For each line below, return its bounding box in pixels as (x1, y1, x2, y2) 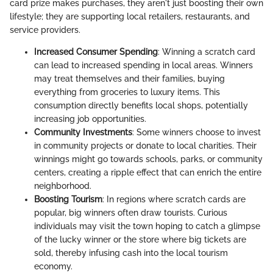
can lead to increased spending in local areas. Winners (34, 60, 253, 70)
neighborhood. (34, 180, 91, 191)
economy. (34, 261, 73, 271)
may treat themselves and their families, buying (34, 73, 225, 83)
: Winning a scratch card (158, 46, 255, 57)
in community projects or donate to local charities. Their (34, 140, 257, 151)
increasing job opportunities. (34, 113, 146, 124)
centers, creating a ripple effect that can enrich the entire (34, 167, 261, 177)
